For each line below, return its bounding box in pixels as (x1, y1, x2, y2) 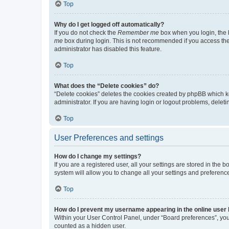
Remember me (118, 29, 159, 36)
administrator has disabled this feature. (54, 45, 162, 53)
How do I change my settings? (54, 152, 141, 160)
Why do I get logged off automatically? (54, 20, 164, 28)
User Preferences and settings (54, 133, 164, 142)
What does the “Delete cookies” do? (54, 82, 159, 89)
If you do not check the (54, 29, 118, 36)
